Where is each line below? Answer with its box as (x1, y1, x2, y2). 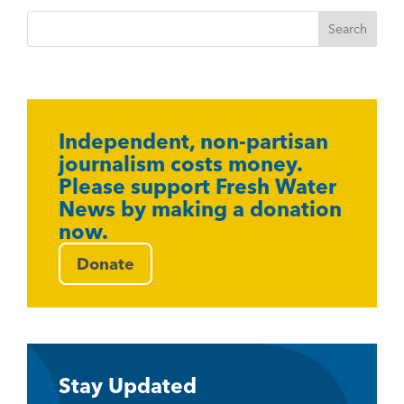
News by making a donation (59, 197, 342, 222)
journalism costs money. (59, 151, 302, 177)
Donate (77, 253, 134, 274)
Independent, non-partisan (59, 129, 328, 154)
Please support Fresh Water (59, 174, 336, 199)
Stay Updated (59, 373, 197, 399)
